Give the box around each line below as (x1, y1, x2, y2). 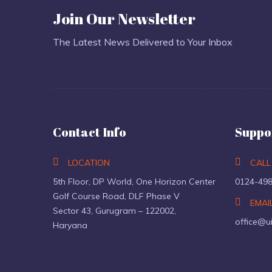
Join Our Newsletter (53, 8, 195, 29)
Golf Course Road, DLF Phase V (53, 190, 180, 202)
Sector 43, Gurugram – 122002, (53, 205, 176, 216)
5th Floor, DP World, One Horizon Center (53, 175, 216, 187)
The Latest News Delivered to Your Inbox (53, 36, 233, 49)
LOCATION (68, 157, 110, 168)
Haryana (53, 219, 87, 231)
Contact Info (53, 123, 126, 140)
